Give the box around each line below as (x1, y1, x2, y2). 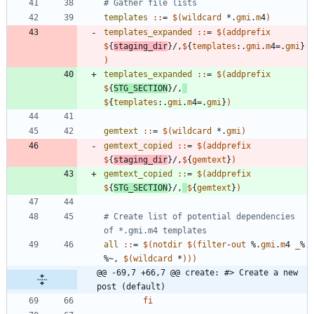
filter (197, 239, 226, 250)
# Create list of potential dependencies (104, 211, 295, 221)
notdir (153, 239, 182, 250)
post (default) (97, 281, 165, 292)
